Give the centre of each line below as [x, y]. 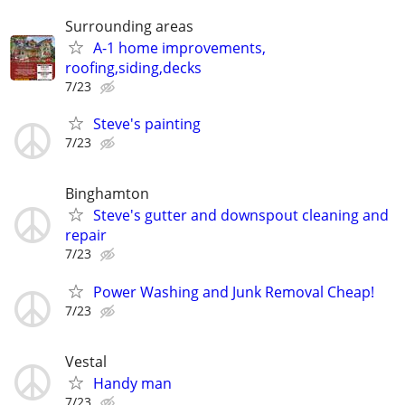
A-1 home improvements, [179, 48]
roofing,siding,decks [133, 68]
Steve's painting [147, 124]
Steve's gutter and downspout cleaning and [241, 216]
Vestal [86, 361]
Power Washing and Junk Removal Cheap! [234, 292]
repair [86, 235]
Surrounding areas [129, 26]
